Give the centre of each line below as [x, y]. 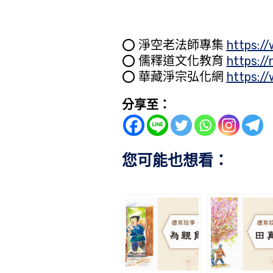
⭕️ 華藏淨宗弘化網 [174, 77]
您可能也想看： [175, 161]
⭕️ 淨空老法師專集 [174, 45]
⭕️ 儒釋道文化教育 [174, 61]
